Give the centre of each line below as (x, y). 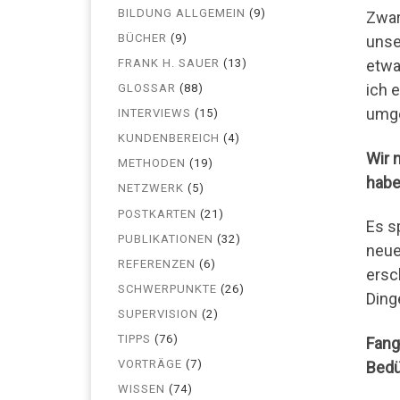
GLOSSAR (147, 87)
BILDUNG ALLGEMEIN (182, 12)
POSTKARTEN (157, 213)
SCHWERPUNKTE (167, 288)
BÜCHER (142, 37)
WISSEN (142, 389)
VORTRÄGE (150, 364)
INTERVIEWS (154, 113)
